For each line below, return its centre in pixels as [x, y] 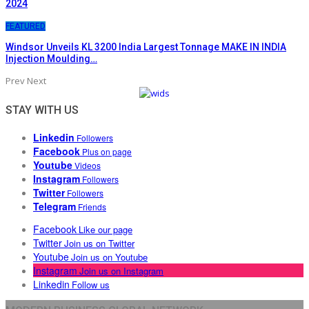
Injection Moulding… [51, 59]
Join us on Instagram [121, 271]
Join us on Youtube [109, 257]
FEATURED [26, 26]
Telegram [54, 206]
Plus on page [107, 151]
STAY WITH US [42, 110]
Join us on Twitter [99, 243]
